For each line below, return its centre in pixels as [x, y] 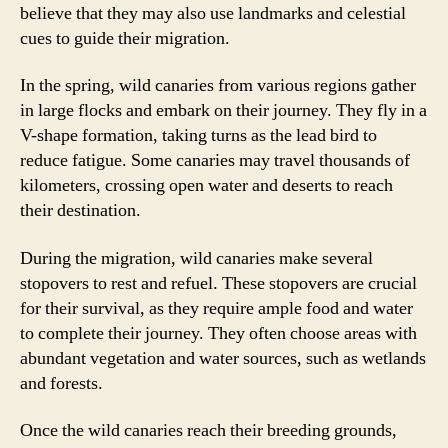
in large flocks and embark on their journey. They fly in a [223, 110]
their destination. [80, 210]
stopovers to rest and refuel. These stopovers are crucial [218, 283]
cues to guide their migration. [125, 38]
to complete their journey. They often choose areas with [218, 333]
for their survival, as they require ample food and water [216, 308]
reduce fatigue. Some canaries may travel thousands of [215, 160]
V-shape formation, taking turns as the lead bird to [198, 135]
